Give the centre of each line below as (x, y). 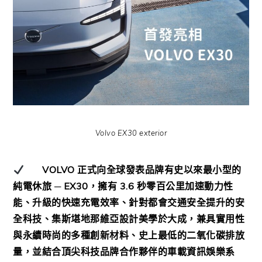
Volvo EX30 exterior (131, 133)
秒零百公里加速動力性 (185, 186)
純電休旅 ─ (37, 186)
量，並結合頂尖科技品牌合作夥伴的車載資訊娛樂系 (124, 252)
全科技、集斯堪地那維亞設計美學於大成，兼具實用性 (129, 219)
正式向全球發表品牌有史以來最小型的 (159, 170)
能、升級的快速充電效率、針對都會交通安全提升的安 (129, 203)
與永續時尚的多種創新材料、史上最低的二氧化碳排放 (129, 235)
